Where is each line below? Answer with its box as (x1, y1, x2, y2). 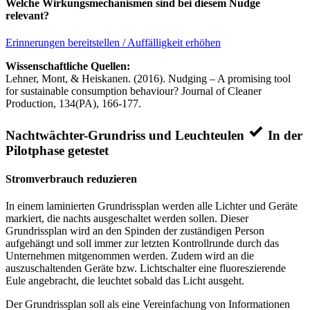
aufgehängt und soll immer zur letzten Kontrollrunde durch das (6, 237, 279, 250)
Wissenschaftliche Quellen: (6, 60, 130, 72)
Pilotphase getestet (6, 143, 109, 158)
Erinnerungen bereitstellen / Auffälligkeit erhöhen (6, 37, 221, 48)
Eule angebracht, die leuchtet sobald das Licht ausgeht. (6, 275, 244, 287)
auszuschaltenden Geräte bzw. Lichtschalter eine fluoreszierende (6, 262, 286, 275)
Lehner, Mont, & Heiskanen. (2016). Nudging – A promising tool (6, 73, 291, 84)
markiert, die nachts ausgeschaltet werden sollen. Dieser (6, 212, 248, 225)
